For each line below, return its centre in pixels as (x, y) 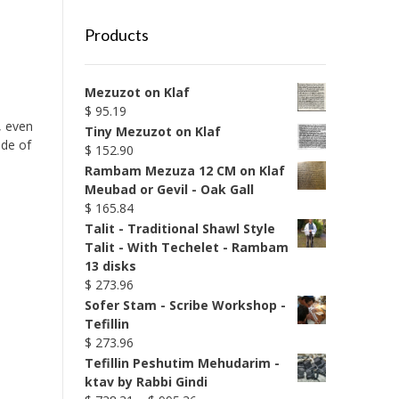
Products (116, 35)
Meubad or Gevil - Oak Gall (169, 189)
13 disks (110, 266)
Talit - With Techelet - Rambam (186, 247)
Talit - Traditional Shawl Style (179, 228)
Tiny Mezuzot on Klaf (152, 131)
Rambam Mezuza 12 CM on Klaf (184, 171)
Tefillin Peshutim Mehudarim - (182, 363)
